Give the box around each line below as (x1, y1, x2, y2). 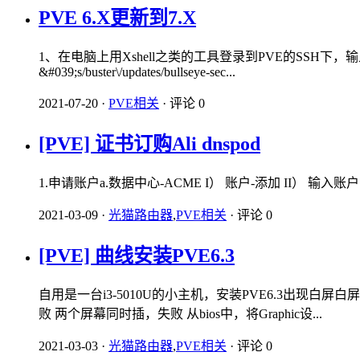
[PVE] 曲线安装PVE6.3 (39, 245, 235, 267)
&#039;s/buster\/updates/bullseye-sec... (39, 65, 235, 80)
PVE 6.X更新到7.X (39, 7, 196, 29)
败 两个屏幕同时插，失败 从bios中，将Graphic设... (39, 306, 322, 321)
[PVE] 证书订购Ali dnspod (39, 133, 260, 155)
